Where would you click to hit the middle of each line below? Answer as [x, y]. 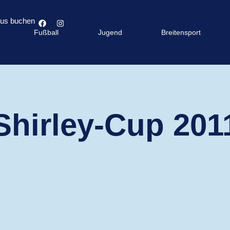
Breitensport [181, 32]
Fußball [46, 32]
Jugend [110, 32]
